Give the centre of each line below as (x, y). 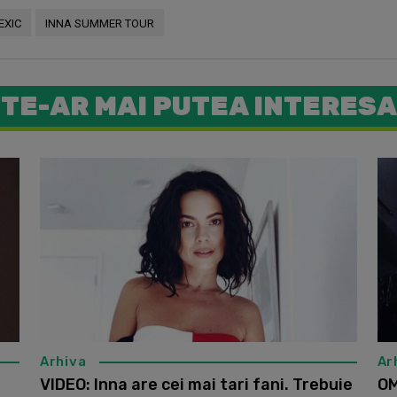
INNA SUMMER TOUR (100, 24)
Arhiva (63, 362)
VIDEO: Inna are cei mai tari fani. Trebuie (196, 385)
